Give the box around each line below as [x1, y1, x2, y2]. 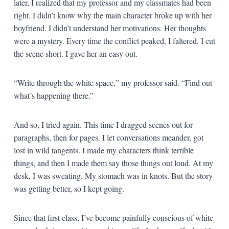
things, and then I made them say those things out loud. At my [13, 157, 213, 168]
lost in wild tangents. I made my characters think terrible [13, 144, 194, 155]
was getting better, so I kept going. [13, 182, 124, 194]
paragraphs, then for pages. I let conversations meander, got [13, 131, 203, 143]
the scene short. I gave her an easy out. [13, 48, 138, 59]
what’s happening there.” [13, 89, 94, 101]
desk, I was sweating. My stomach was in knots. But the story [13, 170, 213, 181]
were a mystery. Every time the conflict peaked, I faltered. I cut [13, 35, 215, 46]
